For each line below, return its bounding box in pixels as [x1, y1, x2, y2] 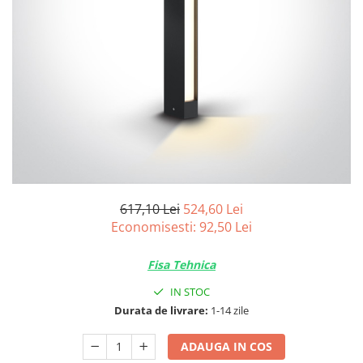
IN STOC [168, 284, 210, 299]
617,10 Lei [120, 200, 180, 218]
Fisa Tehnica [147, 257, 216, 272]
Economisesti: [111, 218, 199, 236]
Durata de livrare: [114, 303, 208, 318]
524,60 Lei [183, 200, 243, 218]
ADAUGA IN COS [181, 339, 273, 354]
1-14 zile [208, 303, 249, 318]
